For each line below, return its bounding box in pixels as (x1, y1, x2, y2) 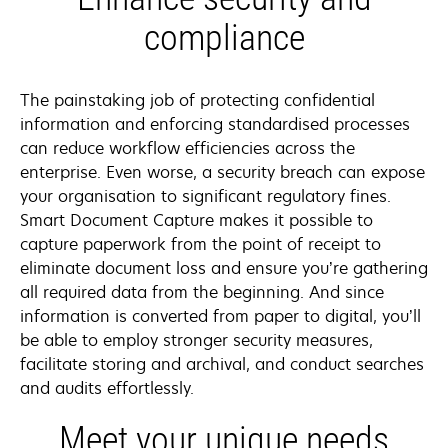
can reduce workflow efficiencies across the (20, 136, 355, 159)
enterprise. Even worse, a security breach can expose (20, 160, 425, 183)
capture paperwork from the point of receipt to (20, 232, 381, 255)
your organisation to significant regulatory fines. (20, 184, 391, 207)
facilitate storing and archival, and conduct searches (20, 352, 424, 375)
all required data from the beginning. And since (20, 280, 384, 303)
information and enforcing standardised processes (20, 112, 410, 135)
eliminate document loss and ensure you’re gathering (20, 256, 428, 279)
